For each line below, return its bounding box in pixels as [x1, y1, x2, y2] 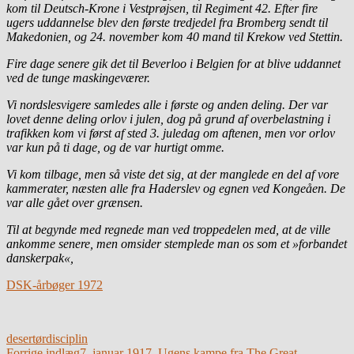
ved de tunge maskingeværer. [6, 70, 150, 85]
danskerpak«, [6, 250, 73, 265]
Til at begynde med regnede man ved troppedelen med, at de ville [6, 222, 330, 236]
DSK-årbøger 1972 [6, 277, 103, 292]
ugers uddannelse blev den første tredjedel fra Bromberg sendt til [6, 15, 328, 29]
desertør [6, 331, 46, 345]
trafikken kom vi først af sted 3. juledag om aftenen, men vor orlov [6, 126, 335, 140]
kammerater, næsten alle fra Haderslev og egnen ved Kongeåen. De [6, 181, 345, 195]
